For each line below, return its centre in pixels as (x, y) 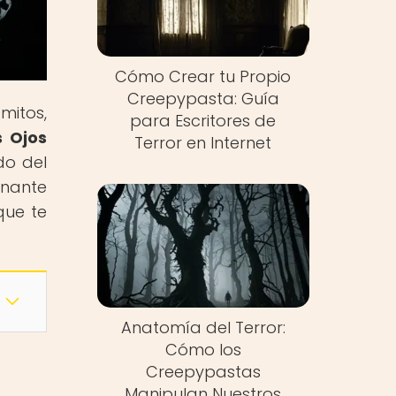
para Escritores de (203, 121)
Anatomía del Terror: (203, 327)
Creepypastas (203, 371)
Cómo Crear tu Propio (203, 77)
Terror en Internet (203, 143)
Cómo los (203, 349)
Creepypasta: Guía (203, 99)
